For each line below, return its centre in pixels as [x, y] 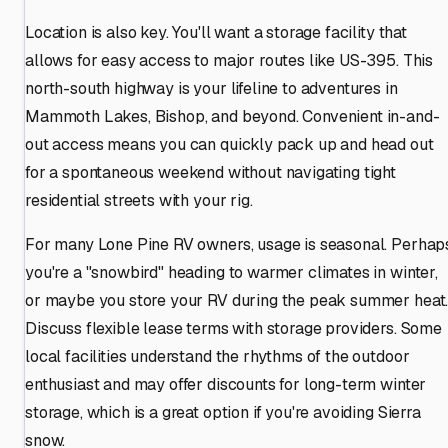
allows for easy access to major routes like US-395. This [229, 60]
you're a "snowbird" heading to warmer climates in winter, [231, 272]
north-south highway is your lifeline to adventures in [211, 88]
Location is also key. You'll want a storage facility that [216, 32]
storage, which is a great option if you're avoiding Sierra [223, 412]
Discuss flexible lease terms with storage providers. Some [233, 328]
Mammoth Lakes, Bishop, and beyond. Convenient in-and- [232, 116]
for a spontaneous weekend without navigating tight [210, 172]
